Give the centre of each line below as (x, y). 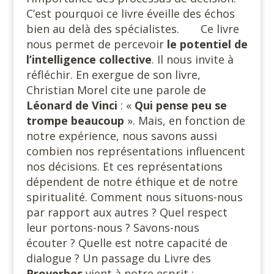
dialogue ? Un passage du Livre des (118, 258)
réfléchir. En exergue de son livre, (113, 75)
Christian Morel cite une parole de (116, 90)
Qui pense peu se (180, 105)
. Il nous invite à (192, 59)
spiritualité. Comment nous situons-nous (134, 197)
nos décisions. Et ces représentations (124, 166)
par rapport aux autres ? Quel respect (127, 212)
